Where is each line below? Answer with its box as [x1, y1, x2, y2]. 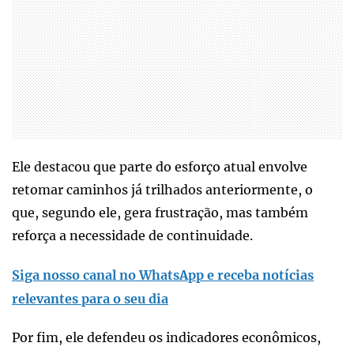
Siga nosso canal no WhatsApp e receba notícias [12, 266, 314, 283]
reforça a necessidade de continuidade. [12, 227, 253, 243]
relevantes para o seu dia [12, 290, 168, 307]
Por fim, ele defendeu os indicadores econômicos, [12, 329, 321, 345]
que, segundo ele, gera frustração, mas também [12, 204, 308, 220]
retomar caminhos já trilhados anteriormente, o [12, 181, 313, 198]
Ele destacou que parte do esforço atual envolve [12, 158, 307, 175]
